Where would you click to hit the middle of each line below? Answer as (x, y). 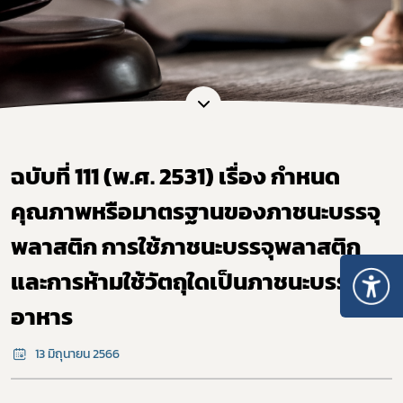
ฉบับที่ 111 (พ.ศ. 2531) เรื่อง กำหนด (175, 175)
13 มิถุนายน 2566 (76, 354)
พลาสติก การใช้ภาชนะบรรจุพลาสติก (186, 246)
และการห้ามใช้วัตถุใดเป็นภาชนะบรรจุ (186, 281)
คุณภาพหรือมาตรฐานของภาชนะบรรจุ (196, 210)
